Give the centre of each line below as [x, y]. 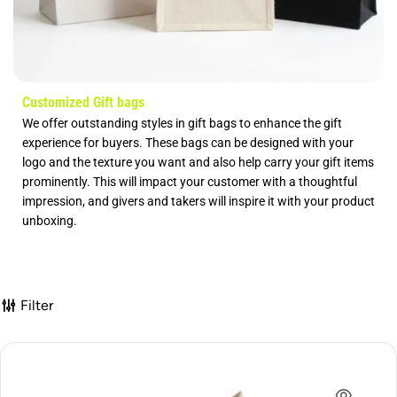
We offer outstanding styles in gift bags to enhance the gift [182, 123]
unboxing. [50, 220]
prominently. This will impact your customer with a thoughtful [190, 181]
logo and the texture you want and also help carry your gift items [198, 162]
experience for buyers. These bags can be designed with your [188, 142]
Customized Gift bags [83, 102]
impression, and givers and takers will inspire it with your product [198, 201]
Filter [37, 305]
